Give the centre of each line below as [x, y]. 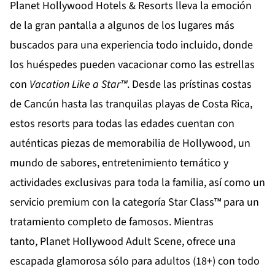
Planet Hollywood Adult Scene [111, 242]
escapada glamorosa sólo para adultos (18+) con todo [135, 261]
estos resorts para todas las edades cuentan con [122, 124]
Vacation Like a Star [74, 85]
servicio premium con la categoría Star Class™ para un [134, 203]
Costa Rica [226, 104]
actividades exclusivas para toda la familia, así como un [137, 183]
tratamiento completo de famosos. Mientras [112, 222]
